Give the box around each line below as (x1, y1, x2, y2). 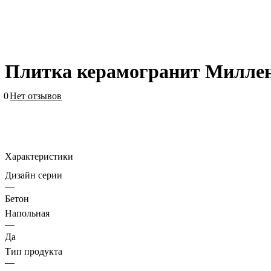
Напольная (5, 207, 50, 218)
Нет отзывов (10, 90, 62, 101)
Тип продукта (5, 246, 62, 256)
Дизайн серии (5, 169, 62, 180)
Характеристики (5, 151, 73, 162)
